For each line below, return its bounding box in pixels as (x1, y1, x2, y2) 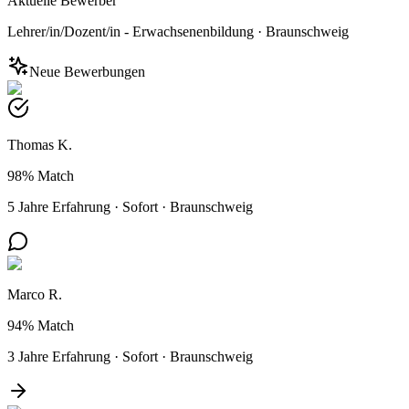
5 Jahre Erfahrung (7, 198, 110, 215)
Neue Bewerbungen (29, 63, 145, 79)
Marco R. (7, 286, 62, 302)
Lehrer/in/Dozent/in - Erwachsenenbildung (7, 23, 254, 39)
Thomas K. (7, 136, 72, 152)
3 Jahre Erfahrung (7, 348, 110, 364)
